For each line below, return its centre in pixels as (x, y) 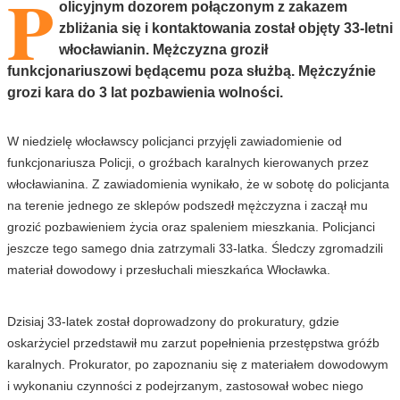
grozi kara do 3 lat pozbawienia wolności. (145, 92)
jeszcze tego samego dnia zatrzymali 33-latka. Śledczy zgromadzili (195, 248)
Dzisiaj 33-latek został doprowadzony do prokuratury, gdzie (173, 321)
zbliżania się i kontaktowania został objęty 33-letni (226, 28)
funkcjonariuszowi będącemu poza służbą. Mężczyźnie (192, 71)
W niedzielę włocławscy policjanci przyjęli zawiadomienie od (175, 141)
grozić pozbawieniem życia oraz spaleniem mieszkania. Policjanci (191, 226)
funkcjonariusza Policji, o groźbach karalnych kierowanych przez (188, 162)
